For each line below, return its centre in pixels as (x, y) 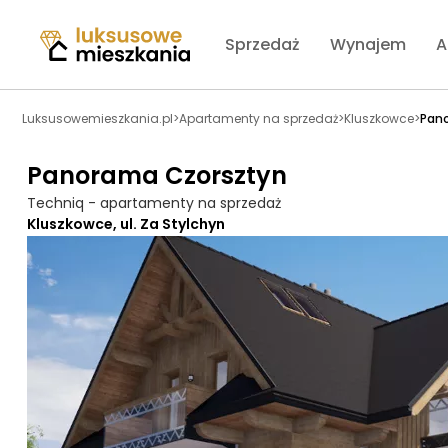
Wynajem (368, 44)
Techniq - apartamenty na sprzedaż (154, 203)
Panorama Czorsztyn (157, 175)
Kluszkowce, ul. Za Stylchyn (126, 224)
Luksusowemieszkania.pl (97, 118)
